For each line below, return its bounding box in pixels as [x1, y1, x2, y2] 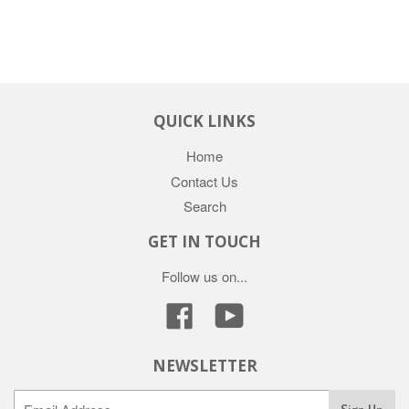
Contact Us [171, 171, 238, 191]
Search [183, 196, 226, 216]
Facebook [193, 302, 252, 322]
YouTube [243, 302, 296, 322]
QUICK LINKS [153, 110, 256, 131]
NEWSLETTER [152, 355, 257, 377]
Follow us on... [162, 267, 247, 287]
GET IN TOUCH [148, 231, 261, 253]
